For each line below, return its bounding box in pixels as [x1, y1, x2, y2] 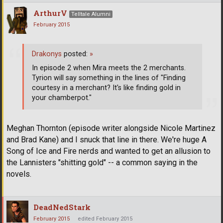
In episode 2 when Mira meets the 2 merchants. [32, 64, 186, 73]
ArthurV [33, 7, 67, 18]
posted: [62, 50, 90, 59]
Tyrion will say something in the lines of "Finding [32, 74, 186, 83]
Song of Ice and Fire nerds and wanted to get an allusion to [6, 146, 211, 156]
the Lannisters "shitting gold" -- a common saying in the [6, 157, 198, 167]
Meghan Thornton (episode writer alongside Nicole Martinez [6, 123, 216, 133]
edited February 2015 [78, 215, 132, 222]
